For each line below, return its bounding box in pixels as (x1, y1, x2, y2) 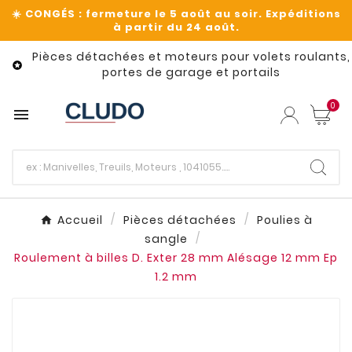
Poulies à (256, 212, 313, 229)
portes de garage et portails (101, 64, 280, 80)
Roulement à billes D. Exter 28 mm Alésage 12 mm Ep (14, 250, 338, 266)
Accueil (57, 212, 103, 229)
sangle (144, 231, 188, 247)
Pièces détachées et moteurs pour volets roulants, (31, 49, 350, 64)
